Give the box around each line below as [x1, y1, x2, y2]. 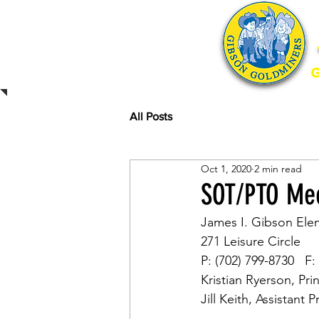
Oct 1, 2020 [201, 162, 251, 175]
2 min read [254, 162, 302, 175]
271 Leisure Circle [201, 234, 300, 249]
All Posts [130, 110, 172, 122]
